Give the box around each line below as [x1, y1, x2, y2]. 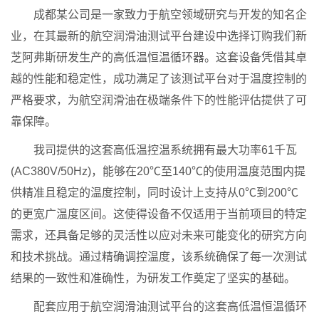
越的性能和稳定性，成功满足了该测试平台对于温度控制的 [11, 72, 307, 85]
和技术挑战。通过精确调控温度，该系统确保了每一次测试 [11, 250, 307, 263]
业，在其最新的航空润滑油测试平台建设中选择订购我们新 [11, 29, 307, 42]
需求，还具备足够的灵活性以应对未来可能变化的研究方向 [11, 229, 307, 241]
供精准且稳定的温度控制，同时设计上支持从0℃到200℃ [11, 186, 298, 199]
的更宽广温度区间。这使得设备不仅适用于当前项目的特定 [11, 207, 307, 220]
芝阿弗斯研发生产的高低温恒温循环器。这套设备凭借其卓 [11, 51, 307, 63]
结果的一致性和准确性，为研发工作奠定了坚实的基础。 [11, 271, 296, 284]
